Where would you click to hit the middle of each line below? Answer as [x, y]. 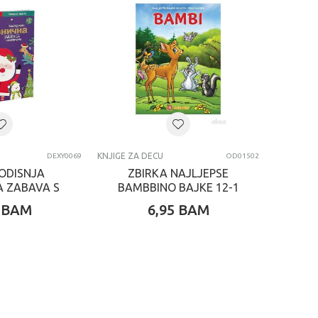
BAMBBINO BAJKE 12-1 [178, 187]
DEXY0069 [64, 156]
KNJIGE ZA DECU [130, 156]
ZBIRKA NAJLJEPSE [178, 173]
